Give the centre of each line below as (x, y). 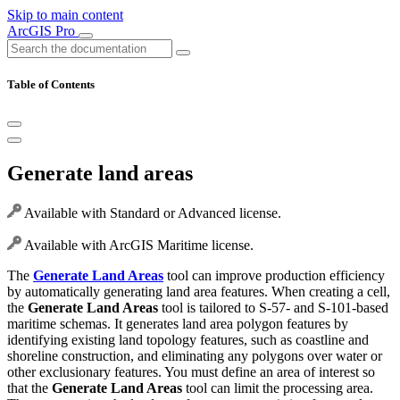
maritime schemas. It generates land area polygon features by (178, 324)
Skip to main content (65, 15)
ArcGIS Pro (43, 31)
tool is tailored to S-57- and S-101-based (273, 308)
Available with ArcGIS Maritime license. (137, 246)
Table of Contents (51, 85)
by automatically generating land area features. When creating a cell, (199, 292)
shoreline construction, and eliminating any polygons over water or (195, 356)
